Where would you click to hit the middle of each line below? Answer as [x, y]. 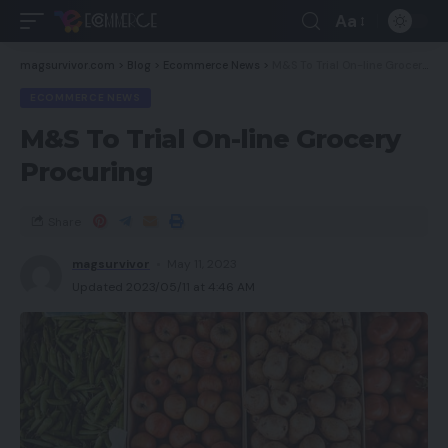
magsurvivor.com [67, 65]
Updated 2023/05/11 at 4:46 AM [163, 287]
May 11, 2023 [202, 264]
